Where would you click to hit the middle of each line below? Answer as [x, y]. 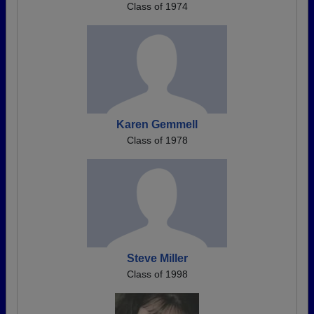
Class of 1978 [157, 140]
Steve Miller [157, 258]
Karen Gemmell [157, 124]
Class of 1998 [157, 274]
